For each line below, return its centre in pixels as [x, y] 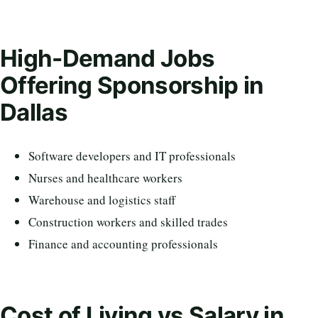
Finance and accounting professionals [123, 244]
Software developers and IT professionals [132, 156]
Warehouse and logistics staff [102, 200]
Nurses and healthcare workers [105, 178]
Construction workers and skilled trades [128, 222]
